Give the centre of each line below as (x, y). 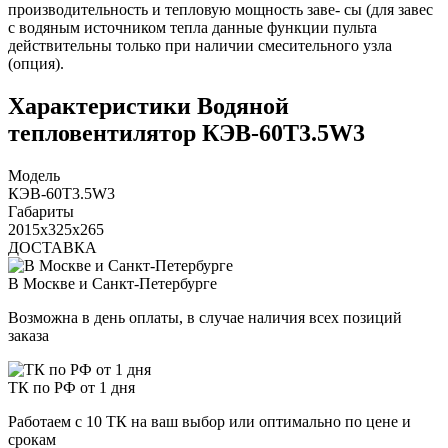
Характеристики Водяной (148, 105)
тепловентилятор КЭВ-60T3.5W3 (186, 132)
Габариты (41, 211)
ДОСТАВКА (52, 247)
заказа (28, 335)
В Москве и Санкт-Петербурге (112, 283)
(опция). (36, 63)
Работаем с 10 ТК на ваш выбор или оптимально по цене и (209, 421)
